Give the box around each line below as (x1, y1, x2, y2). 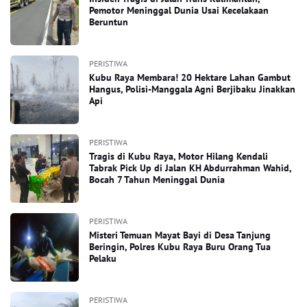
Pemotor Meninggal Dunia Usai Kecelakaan (89, 4, 269, 16)
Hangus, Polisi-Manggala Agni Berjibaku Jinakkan (89, 83, 295, 95)
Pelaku (89, 252, 116, 265)
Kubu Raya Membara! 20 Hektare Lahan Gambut (89, 71, 291, 84)
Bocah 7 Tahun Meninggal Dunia (89, 173, 225, 186)
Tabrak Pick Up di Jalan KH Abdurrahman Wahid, (89, 162, 291, 174)
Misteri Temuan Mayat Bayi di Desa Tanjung (89, 229, 271, 241)
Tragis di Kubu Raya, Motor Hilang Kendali (89, 150, 268, 162)
